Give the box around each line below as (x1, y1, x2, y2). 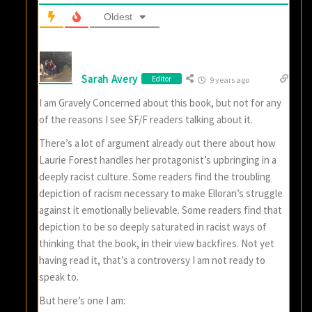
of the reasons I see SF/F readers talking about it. (39, 113, 253, 127)
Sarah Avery (81, 72, 139, 86)
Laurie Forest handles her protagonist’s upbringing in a (39, 153, 277, 167)
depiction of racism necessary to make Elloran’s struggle (39, 187, 283, 201)
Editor (152, 74, 172, 84)
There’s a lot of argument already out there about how (39, 136, 276, 150)
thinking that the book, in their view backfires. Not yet (39, 237, 275, 251)
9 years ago (208, 75, 250, 86)
